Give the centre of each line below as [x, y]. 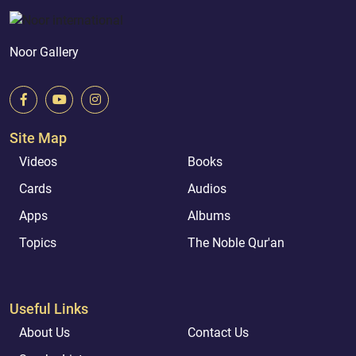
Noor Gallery [44, 52]
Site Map [38, 137]
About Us [44, 332]
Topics [38, 242]
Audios [207, 188]
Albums [209, 215]
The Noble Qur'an [236, 242]
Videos [38, 161]
